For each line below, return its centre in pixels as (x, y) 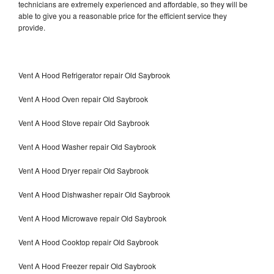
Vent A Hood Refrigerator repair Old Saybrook (94, 75)
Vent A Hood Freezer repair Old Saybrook (88, 265)
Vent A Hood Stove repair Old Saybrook (84, 122)
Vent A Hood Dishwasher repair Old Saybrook (95, 194)
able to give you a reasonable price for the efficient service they (123, 15)
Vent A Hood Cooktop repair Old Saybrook (88, 242)
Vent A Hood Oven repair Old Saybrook (83, 98)
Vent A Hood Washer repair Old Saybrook (87, 146)
